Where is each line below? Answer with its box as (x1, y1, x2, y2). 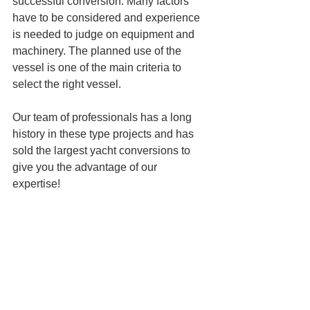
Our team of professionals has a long (12, 111, 194, 124)
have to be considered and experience (12, 12, 203, 24)
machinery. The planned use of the (12, 45, 184, 57)
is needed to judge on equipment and (12, 28, 197, 41)
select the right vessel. (12, 78, 121, 91)
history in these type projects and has (12, 128, 197, 140)
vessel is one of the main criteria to (12, 62, 184, 74)
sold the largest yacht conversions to (12, 145, 193, 157)
